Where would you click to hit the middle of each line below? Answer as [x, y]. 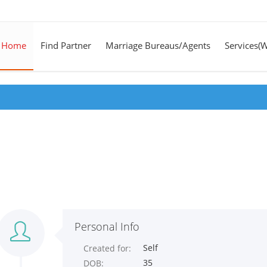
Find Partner [66, 45]
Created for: [107, 248]
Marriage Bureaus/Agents [158, 45]
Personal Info [107, 226]
